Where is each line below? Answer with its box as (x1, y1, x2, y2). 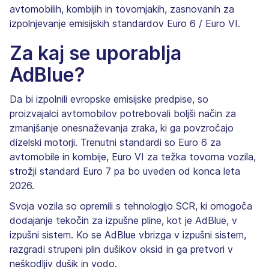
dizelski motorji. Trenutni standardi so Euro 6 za (10, 136, 221, 148)
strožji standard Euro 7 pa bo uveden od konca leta (10, 165, 240, 177)
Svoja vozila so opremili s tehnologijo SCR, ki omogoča (10, 199, 252, 212)
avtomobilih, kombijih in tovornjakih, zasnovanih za (10, 2, 234, 15)
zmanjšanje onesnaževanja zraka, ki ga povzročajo (10, 121, 234, 134)
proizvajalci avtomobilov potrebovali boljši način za (10, 107, 236, 119)
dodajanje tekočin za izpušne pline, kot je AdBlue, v (10, 214, 237, 226)
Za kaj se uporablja (10, 41, 181, 65)
